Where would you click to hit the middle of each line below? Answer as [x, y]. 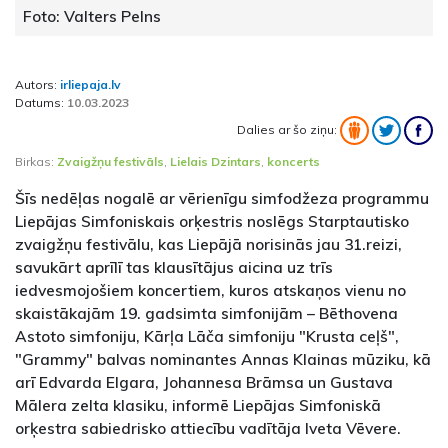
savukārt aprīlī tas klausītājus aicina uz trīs [174, 267]
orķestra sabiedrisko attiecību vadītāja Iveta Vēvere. [208, 428]
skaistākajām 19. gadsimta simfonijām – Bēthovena [206, 313]
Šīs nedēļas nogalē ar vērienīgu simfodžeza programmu [222, 198]
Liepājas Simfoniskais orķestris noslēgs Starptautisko [212, 221]
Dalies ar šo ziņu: [288, 129]
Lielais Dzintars [215, 162]
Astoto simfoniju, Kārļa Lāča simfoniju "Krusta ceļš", [207, 336]
